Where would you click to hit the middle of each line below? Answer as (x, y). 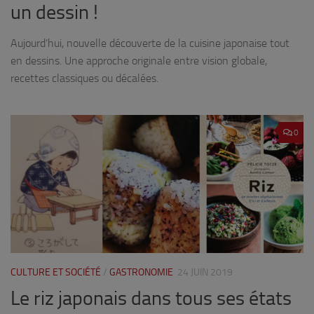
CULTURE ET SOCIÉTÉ (56, 273)
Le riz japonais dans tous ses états (151, 299)
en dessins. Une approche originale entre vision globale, (139, 61)
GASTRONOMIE (141, 273)
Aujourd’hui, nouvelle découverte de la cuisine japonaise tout (150, 43)
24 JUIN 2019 (205, 273)
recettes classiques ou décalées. (84, 78)
